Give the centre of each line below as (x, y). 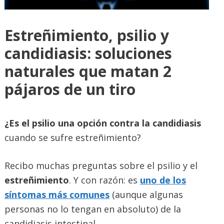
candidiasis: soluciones (88, 53)
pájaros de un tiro (70, 89)
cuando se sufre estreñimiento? (73, 137)
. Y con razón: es (104, 180)
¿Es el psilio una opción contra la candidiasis (103, 123)
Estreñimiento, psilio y (87, 35)
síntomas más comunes (57, 194)
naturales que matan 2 (88, 71)
